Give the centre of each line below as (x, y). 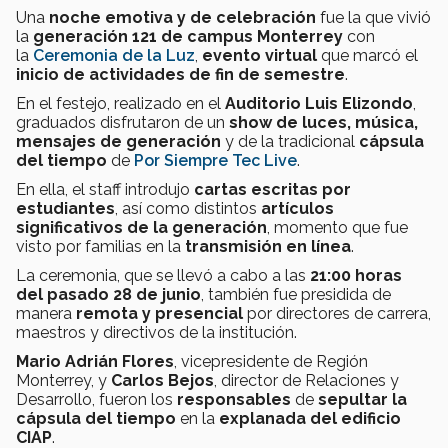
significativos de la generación (141, 227)
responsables (236, 399)
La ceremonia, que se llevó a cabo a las (163, 275)
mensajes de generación (120, 141)
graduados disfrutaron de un (122, 122)
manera (46, 313)
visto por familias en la (100, 246)
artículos (297, 208)
